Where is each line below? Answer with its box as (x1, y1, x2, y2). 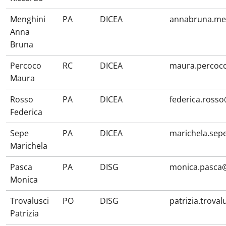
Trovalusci (10, 195, 49, 206)
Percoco (10, 60, 41, 71)
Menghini (10, 14, 45, 25)
